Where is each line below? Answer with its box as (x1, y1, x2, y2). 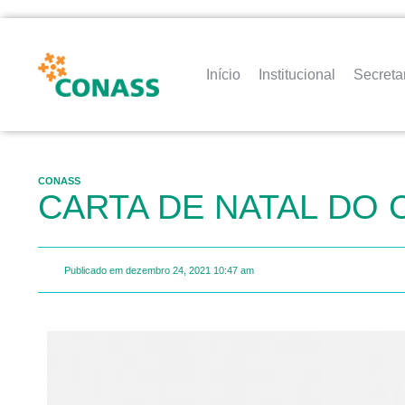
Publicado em (64, 264, 123, 276)
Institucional (259, 66, 336, 82)
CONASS (38, 175, 80, 186)
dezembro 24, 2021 (126, 264, 211, 276)
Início (206, 66, 241, 82)
